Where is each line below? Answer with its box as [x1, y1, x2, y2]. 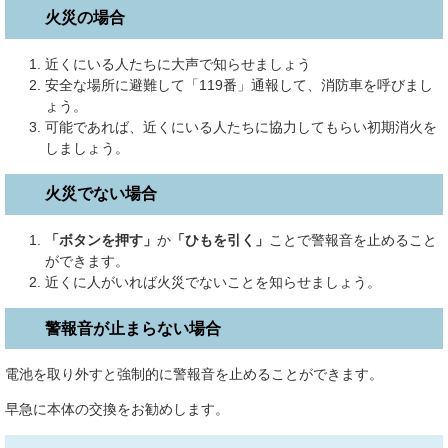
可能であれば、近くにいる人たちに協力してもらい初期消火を [45, 118, 437, 135]
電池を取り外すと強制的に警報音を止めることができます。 [5, 366, 383, 383]
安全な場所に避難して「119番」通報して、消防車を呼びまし [45, 76, 433, 93]
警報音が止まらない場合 [45, 319, 221, 337]
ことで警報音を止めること [269, 232, 437, 249]
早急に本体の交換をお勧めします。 [5, 401, 229, 418]
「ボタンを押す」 [45, 232, 157, 249]
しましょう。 [45, 139, 129, 156]
